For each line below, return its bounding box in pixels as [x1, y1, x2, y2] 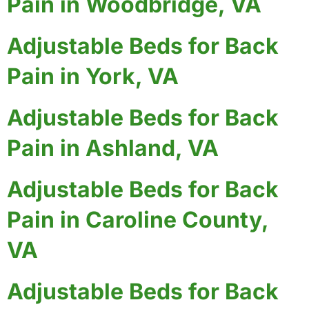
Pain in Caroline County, [7, 206, 268, 233]
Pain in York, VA [7, 62, 179, 90]
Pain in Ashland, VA [7, 134, 219, 161]
